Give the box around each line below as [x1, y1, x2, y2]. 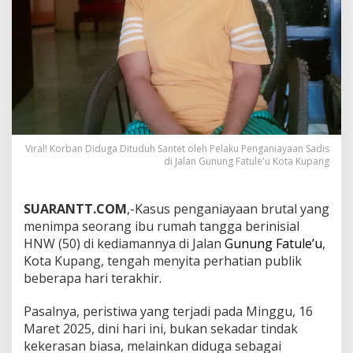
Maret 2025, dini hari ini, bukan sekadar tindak [24, 320, 298, 338]
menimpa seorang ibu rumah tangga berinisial [24, 217, 299, 236]
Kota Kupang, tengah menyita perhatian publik [24, 252, 302, 270]
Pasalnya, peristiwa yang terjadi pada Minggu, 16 [24, 303, 313, 321]
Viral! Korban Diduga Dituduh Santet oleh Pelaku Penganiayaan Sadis [25, 142, 329, 156]
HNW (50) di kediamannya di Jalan [24, 235, 225, 253]
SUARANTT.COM [24, 200, 127, 218]
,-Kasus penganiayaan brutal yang [127, 200, 329, 218]
